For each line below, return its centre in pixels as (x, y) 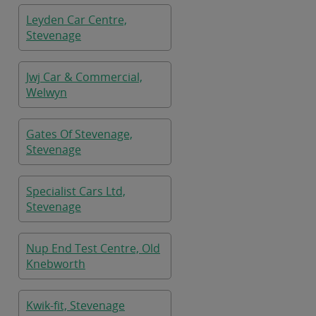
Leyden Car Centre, (77, 20)
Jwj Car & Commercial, (84, 77)
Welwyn (47, 92)
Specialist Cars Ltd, (76, 191)
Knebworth (56, 264)
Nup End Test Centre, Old (93, 248)
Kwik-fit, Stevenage (75, 305)
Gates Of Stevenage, (79, 134)
